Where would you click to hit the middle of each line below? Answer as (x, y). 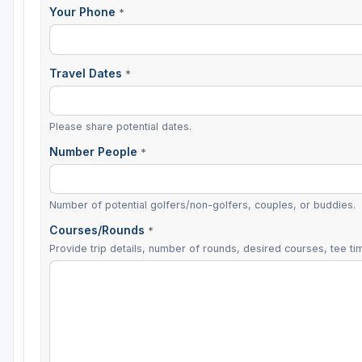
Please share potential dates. (120, 126)
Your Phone (84, 12)
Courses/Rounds (99, 230)
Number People (95, 151)
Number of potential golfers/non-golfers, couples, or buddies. (202, 205)
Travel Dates (87, 73)
